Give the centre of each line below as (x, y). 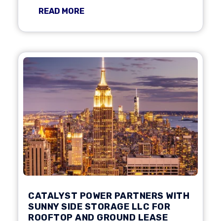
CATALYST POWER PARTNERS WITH (109, 196)
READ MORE (61, 11)
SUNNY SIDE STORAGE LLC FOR (99, 207)
